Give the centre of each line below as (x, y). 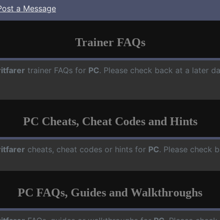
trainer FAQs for (57, 70)
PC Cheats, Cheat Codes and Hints (110, 121)
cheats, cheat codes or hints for (87, 149)
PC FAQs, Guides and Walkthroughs (110, 192)
